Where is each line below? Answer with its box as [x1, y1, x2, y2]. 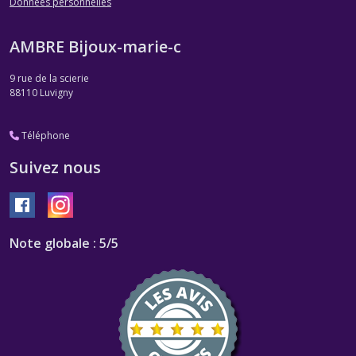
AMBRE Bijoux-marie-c [10, 36, 181, 58]
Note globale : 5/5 [10, 234, 118, 253]
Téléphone [19, 129, 70, 143]
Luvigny [40, 86, 73, 100]
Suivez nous [10, 157, 101, 179]
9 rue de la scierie [10, 72, 89, 86]
